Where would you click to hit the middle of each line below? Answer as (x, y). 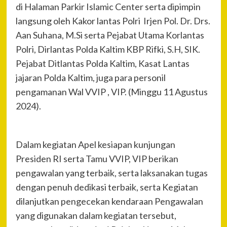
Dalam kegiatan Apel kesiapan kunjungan (95, 145)
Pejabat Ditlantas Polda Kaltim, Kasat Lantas (102, 64)
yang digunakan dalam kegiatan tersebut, (96, 216)
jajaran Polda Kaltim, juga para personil (90, 78)
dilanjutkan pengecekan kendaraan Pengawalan (109, 201)
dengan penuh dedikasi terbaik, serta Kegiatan (107, 187)
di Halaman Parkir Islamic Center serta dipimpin (108, 7)
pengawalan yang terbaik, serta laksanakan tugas (111, 173)
